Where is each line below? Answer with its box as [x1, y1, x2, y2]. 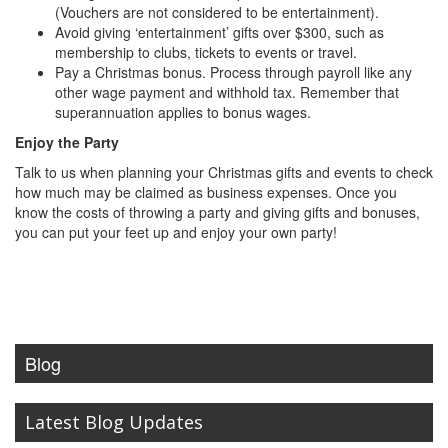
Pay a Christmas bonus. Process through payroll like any [55, 62, 412, 82]
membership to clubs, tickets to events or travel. [55, 42, 357, 62]
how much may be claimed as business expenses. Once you [15, 182, 397, 202]
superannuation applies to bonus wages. [55, 102, 311, 122]
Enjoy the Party [15, 132, 119, 152]
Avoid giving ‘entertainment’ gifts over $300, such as [55, 22, 384, 42]
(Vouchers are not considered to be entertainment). [55, 2, 379, 22]
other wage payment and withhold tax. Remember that [55, 82, 399, 102]
